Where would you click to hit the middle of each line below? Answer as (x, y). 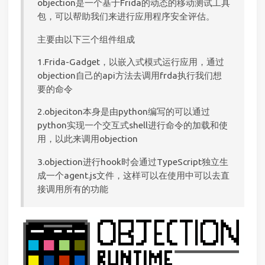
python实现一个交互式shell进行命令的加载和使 (133, 125)
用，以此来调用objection (88, 139)
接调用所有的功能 (73, 189)
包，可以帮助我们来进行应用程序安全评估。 (126, 17)
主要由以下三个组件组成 (86, 39)
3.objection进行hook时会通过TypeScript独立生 (133, 161)
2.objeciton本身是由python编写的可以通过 (124, 112)
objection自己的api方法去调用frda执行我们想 (130, 76)
